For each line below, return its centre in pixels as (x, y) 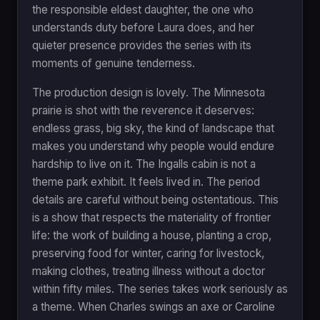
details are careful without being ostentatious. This (155, 199)
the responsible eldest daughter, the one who (143, 9)
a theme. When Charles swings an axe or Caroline (154, 306)
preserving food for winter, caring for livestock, (148, 253)
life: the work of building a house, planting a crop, (152, 235)
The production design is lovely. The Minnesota (149, 92)
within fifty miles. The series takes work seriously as (160, 289)
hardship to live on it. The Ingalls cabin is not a (144, 164)
